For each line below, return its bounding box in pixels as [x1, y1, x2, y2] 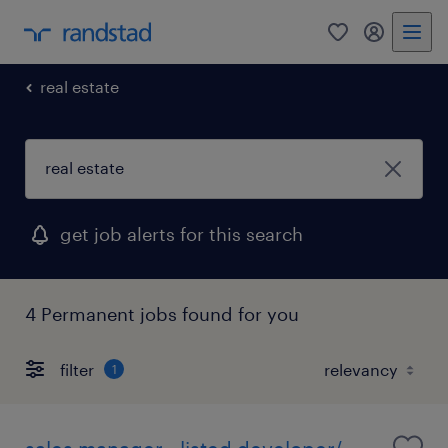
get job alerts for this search [60, 223, 303, 245]
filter [60, 359, 94, 379]
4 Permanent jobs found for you [25, 303, 299, 325]
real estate [40, 77, 119, 96]
